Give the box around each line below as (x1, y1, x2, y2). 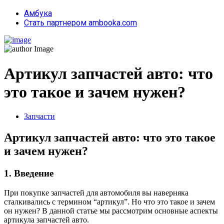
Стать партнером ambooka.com (24, 18, 137, 28)
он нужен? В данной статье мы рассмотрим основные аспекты (4, 206, 218, 215)
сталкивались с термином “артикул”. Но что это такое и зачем (4, 197, 215, 206)
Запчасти (24, 112, 55, 121)
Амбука (24, 8, 52, 18)
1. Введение (4, 167, 53, 178)
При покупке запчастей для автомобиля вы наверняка (4, 188, 188, 197)
